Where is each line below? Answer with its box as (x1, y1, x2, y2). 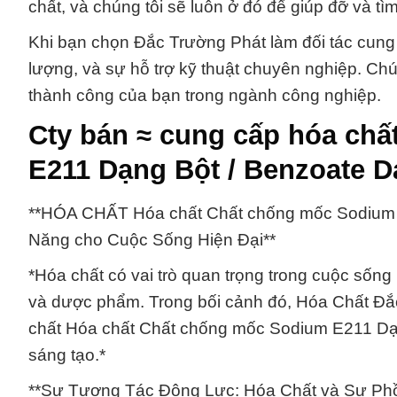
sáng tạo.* (28, 346, 105, 365)
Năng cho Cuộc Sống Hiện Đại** (28, 230, 276, 250)
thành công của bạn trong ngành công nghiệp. (28, 85, 381, 105)
